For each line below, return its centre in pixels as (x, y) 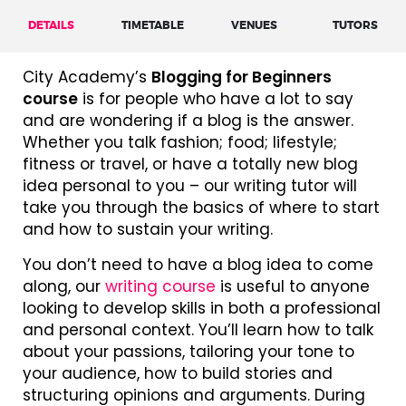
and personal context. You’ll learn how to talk (198, 329)
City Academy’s (87, 77)
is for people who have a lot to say (216, 98)
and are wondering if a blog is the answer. (188, 120)
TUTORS (355, 25)
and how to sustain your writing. (150, 229)
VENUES (254, 25)
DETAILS (51, 25)
